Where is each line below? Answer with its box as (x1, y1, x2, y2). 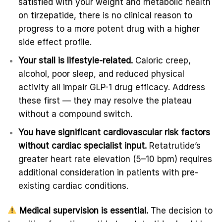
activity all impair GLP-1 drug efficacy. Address (18, 82, 206, 93)
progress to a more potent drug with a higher (18, 24, 200, 34)
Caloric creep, (133, 55, 191, 66)
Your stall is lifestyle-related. (18, 55, 133, 66)
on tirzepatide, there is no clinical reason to (18, 10, 193, 21)
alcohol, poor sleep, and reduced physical (18, 69, 185, 79)
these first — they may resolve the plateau (18, 96, 192, 106)
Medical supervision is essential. (19, 205, 149, 216)
